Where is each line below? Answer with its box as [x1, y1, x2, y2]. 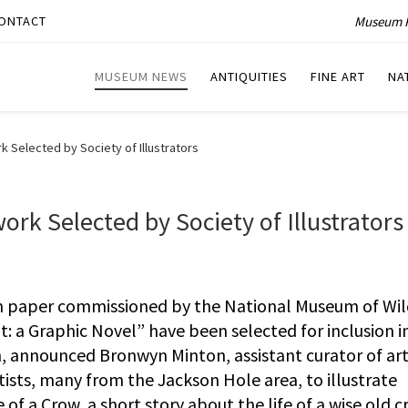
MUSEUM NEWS [95, 68, 188, 86]
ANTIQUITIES [210, 68, 288, 86]
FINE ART [311, 68, 365, 86]
